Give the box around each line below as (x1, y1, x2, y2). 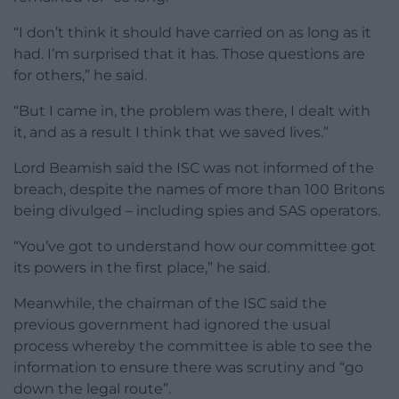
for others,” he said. (13, 67, 147, 85)
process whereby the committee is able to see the (13, 338, 372, 355)
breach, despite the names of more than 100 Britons (13, 181, 385, 199)
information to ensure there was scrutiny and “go (13, 359, 363, 377)
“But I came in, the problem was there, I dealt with (13, 102, 370, 120)
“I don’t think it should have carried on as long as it (13, 24, 371, 42)
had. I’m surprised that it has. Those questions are (13, 45, 365, 63)
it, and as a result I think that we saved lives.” (13, 124, 329, 142)
